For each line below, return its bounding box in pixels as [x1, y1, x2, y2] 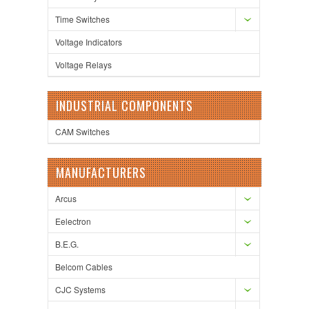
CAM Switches [55, 125, 110, 137]
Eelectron [55, 215, 91, 227]
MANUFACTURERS [56, 163, 146, 181]
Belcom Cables [55, 260, 112, 272]
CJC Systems [55, 283, 106, 295]
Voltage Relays [55, 58, 112, 70]
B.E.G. [55, 237, 79, 250]
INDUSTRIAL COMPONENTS [56, 96, 193, 114]
